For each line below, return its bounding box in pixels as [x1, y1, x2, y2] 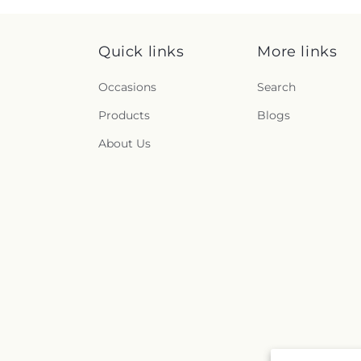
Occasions [98, 80, 156, 94]
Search [257, 80, 297, 94]
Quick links [98, 43, 185, 60]
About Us [98, 136, 151, 151]
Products [98, 108, 150, 122]
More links [257, 43, 338, 60]
